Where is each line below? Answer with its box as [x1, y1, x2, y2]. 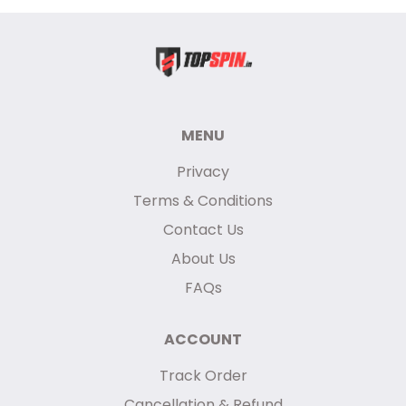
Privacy [177, 160, 229, 182]
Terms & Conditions [133, 189, 273, 211]
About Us [170, 247, 236, 269]
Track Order [159, 364, 247, 386]
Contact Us [162, 218, 244, 240]
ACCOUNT [164, 328, 242, 350]
